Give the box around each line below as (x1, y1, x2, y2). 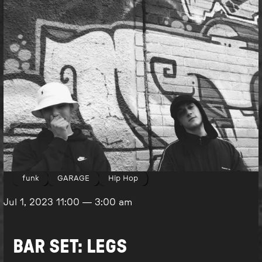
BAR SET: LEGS (13, 237, 127, 256)
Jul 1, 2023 (4, 198, 57, 207)
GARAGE (57, 174, 90, 182)
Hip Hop (108, 174, 139, 182)
